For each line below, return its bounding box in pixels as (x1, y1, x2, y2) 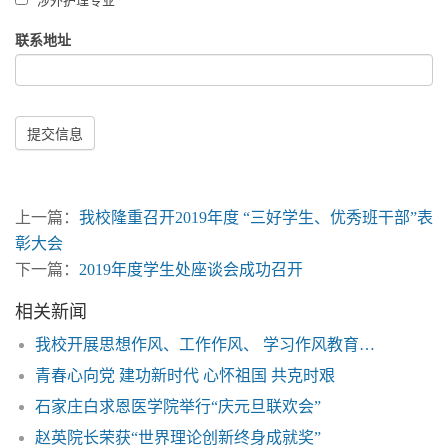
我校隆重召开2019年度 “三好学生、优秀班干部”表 (79, 208, 433, 226)
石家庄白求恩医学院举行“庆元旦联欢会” (35, 397, 321, 415)
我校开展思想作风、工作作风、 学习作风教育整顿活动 (359, 335, 375, 353)
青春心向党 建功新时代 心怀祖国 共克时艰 (35, 366, 335, 384)
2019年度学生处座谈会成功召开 (79, 260, 303, 278)
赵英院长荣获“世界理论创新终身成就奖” (35, 428, 321, 446)
